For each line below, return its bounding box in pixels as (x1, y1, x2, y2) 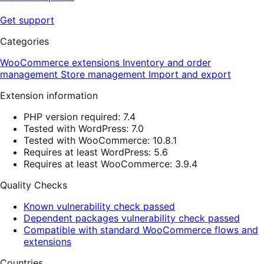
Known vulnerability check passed (24, 200, 175, 212)
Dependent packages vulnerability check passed (24, 212, 240, 224)
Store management (61, 68, 148, 80)
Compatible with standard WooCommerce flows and (24, 223, 258, 236)
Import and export (148, 68, 231, 80)
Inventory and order (123, 56, 211, 68)
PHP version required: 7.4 (24, 110, 136, 123)
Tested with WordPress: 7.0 (24, 122, 144, 134)
